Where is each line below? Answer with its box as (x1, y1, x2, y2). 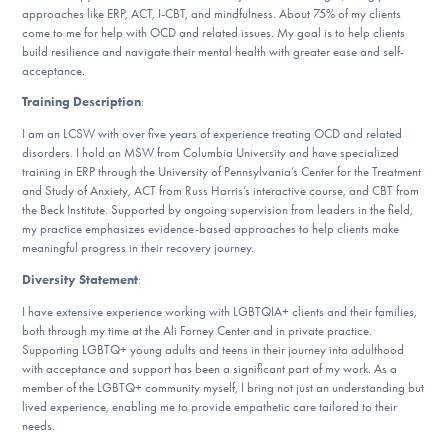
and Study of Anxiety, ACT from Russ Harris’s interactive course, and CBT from (22, 183, 420, 199)
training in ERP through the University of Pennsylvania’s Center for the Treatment (22, 164, 422, 180)
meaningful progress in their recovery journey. (22, 240, 255, 256)
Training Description (22, 94, 142, 110)
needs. (22, 417, 56, 433)
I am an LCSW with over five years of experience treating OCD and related (22, 126, 403, 142)
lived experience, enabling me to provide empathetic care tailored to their (22, 398, 398, 414)
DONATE (183, 7, 265, 34)
